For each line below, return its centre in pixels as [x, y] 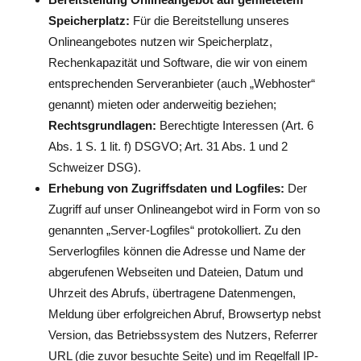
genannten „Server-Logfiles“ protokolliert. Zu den [174, 230]
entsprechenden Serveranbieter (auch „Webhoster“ [181, 83]
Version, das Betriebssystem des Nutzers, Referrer [183, 335]
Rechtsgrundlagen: [102, 125]
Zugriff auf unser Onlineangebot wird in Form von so [184, 209]
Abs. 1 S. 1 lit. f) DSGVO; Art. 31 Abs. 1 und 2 [168, 146]
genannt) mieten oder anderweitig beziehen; [162, 104]
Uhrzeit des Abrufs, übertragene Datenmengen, [172, 293]
